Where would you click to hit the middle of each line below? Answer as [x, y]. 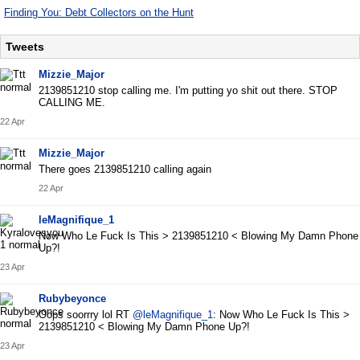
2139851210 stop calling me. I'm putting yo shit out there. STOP [188, 91]
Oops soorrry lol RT [86, 315]
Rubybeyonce [72, 299]
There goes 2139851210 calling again [125, 170]
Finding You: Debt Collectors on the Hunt [99, 12]
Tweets [25, 46]
